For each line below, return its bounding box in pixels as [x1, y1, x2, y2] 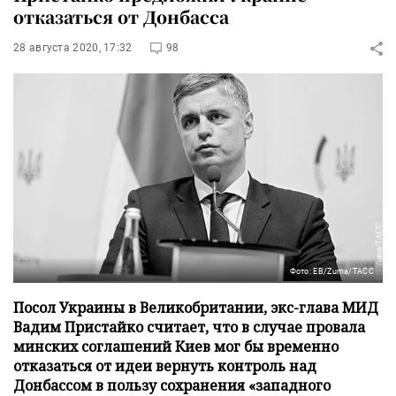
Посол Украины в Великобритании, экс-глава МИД [13, 297, 378, 317]
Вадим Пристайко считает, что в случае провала [13, 316, 365, 337]
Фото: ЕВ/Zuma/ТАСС [289, 266, 374, 276]
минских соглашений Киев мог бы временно [13, 336, 339, 356]
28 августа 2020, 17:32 [13, 42, 133, 54]
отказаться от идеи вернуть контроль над [13, 355, 316, 376]
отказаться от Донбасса [13, 4, 229, 28]
